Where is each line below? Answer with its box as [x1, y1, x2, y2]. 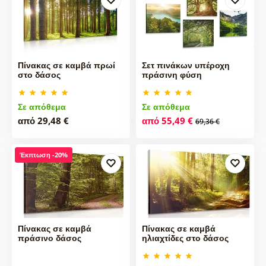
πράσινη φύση [141, 68, 202, 80]
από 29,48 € [17, 114, 69, 126]
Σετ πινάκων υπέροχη [141, 59, 230, 71]
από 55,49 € [141, 114, 193, 126]
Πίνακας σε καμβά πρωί [17, 59, 115, 71]
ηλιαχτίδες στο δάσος [141, 232, 229, 243]
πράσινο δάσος [17, 232, 81, 243]
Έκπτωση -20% [19, 150, 68, 159]
